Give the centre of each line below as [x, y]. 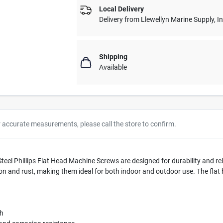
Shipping [113, 57]
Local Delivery [122, 9]
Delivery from [120, 19]
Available [113, 67]
